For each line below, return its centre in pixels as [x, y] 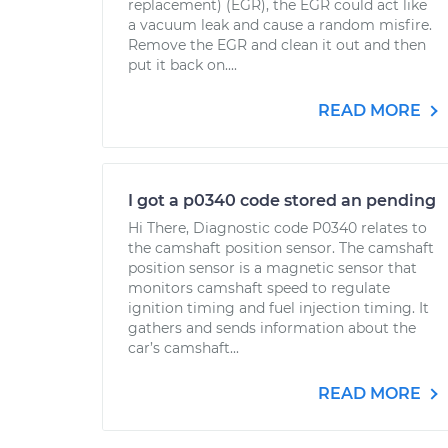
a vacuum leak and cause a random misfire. [280, 25]
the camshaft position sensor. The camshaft [281, 248]
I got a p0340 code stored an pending [282, 200]
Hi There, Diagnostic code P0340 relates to [277, 228]
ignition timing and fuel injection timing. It [278, 308]
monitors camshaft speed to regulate [259, 288]
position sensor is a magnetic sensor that [272, 268]
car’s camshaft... [183, 348]
